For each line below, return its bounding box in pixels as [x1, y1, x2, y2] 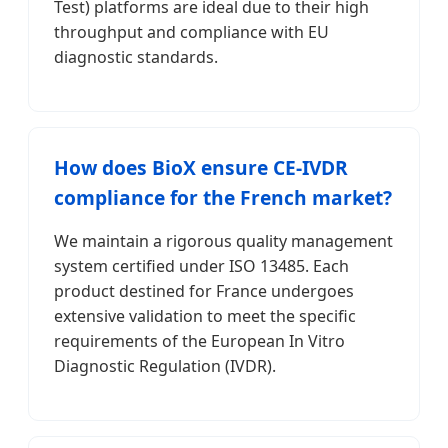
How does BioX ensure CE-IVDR [54, 153, 348, 181]
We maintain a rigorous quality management [54, 229, 393, 252]
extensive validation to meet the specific [54, 304, 356, 327]
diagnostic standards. [54, 45, 218, 68]
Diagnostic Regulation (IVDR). [54, 354, 276, 377]
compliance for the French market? [54, 183, 392, 211]
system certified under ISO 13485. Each [54, 254, 349, 277]
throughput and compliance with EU [54, 20, 329, 43]
